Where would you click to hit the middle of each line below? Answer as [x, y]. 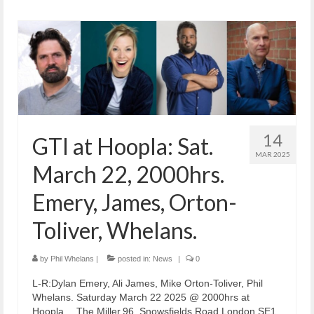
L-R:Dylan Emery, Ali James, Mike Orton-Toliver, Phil [148, 283]
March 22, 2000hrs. [128, 174]
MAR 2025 [273, 154]
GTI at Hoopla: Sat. [123, 146]
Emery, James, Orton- [135, 202]
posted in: [134, 258]
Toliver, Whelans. [115, 230]
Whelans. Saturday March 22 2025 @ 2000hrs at [141, 297]
